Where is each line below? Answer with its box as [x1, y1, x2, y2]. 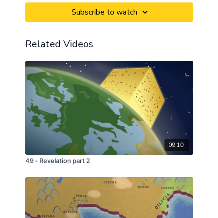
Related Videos [25, 37, 93, 51]
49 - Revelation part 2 [25, 157, 90, 165]
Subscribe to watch [71, 7, 137, 18]
